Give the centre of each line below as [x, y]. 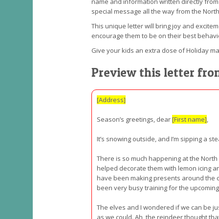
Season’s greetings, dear [134, 119]
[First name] [189, 119]
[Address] [111, 100]
